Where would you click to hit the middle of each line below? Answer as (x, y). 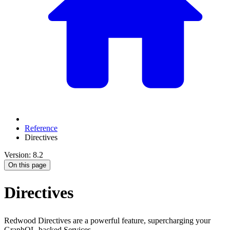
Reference (41, 128)
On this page (27, 165)
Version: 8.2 (24, 155)
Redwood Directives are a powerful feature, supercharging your (107, 220)
